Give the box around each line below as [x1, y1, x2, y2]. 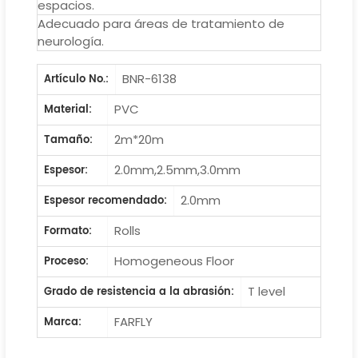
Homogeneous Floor [114, 252, 235, 269]
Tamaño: [43, 131, 93, 149]
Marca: [43, 313, 82, 331]
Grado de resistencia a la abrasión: [43, 283, 234, 300]
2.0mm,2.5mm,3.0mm [114, 161, 241, 178]
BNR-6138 [121, 70, 177, 87]
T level [247, 282, 285, 300]
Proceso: [43, 253, 89, 270]
